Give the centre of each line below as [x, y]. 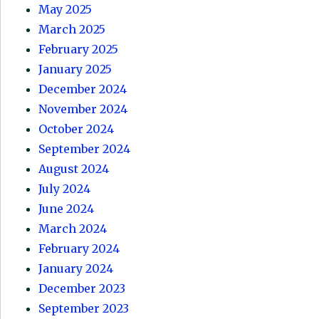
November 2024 [83, 109]
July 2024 [65, 189]
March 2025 [72, 30]
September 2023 [84, 309]
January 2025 [75, 69]
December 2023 [82, 289]
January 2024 [76, 269]
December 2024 [83, 89]
